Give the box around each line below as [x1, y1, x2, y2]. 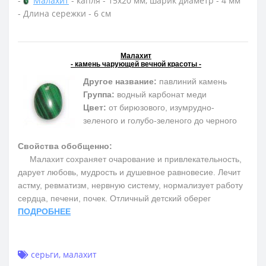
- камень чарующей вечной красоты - [71, 59, 201, 68]
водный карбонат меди [115, 89, 207, 99]
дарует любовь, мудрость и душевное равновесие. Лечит [18, 167, 240, 177]
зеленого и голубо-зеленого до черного [83, 115, 237, 125]
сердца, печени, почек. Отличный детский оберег [18, 193, 211, 203]
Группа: [83, 89, 115, 99]
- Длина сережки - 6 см [18, 7, 111, 19]
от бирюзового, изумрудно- [106, 102, 214, 112]
